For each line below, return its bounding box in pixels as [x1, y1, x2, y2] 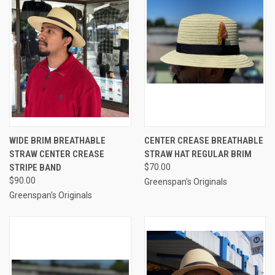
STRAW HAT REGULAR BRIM [144, 148, 252, 160]
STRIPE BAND [9, 161, 61, 173]
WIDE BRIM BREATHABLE [9, 134, 106, 146]
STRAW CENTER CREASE [9, 148, 104, 160]
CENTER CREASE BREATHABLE [144, 134, 263, 146]
